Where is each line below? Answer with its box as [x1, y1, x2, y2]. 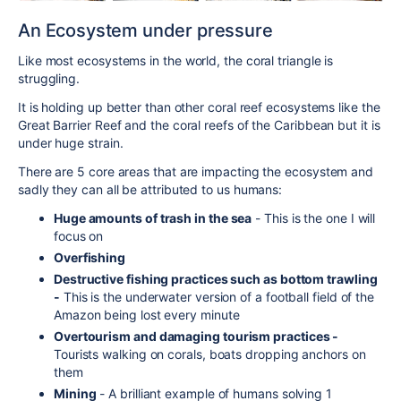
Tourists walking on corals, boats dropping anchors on [54, 346, 366, 362]
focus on [54, 227, 104, 243]
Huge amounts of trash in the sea [54, 209, 252, 226]
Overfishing [54, 249, 128, 265]
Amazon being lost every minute [54, 306, 240, 322]
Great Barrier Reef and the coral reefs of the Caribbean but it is [18, 116, 380, 132]
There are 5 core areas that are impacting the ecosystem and [18, 163, 374, 179]
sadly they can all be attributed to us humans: [18, 181, 283, 197]
